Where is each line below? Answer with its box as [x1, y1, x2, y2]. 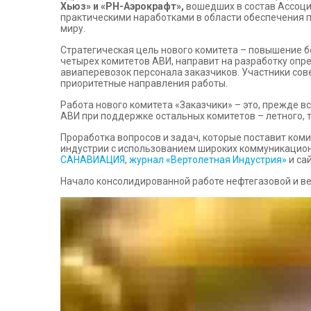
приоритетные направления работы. [60, 78, 228, 89]
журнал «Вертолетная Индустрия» [129, 154, 287, 165]
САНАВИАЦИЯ [60, 154, 125, 165]
